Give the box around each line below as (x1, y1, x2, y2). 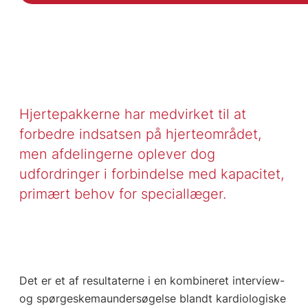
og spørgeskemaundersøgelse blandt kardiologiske (19, 291, 286, 306)
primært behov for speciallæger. (19, 185, 226, 203)
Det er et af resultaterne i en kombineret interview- (19, 274, 285, 288)
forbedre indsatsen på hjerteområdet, (19, 125, 261, 143)
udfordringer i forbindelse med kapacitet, (19, 165, 284, 183)
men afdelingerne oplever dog (19, 145, 215, 163)
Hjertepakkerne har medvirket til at (19, 105, 246, 123)
